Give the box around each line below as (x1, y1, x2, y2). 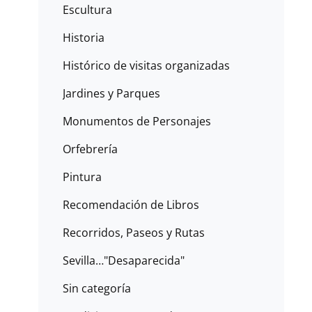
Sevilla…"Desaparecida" (62, 253, 185, 268)
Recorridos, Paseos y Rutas (62, 225, 205, 240)
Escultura (62, 2, 112, 17)
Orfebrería (62, 141, 118, 157)
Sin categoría (62, 281, 131, 296)
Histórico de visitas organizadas (62, 58, 230, 73)
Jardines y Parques (62, 86, 160, 101)
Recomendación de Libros (62, 197, 199, 212)
